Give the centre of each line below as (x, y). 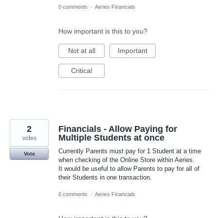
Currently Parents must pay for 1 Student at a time (130, 151)
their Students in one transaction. (105, 177)
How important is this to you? (103, 31)
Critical (82, 70)
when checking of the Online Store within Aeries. (127, 160)
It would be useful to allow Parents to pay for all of (129, 168)
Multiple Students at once (111, 137)
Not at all (82, 50)
